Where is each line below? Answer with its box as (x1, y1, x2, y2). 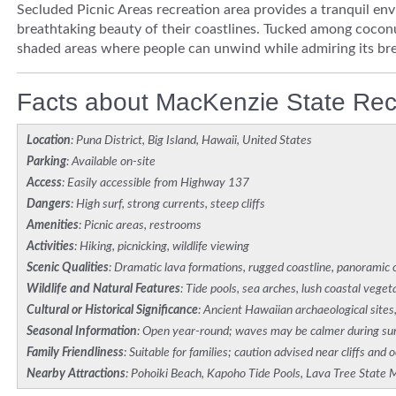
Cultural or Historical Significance (27, 304, 198, 317)
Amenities (27, 219, 79, 232)
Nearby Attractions (27, 368, 126, 381)
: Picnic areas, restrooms (79, 219, 202, 232)
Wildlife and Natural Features (27, 283, 180, 296)
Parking (27, 156, 66, 169)
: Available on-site (66, 156, 156, 169)
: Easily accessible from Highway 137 (62, 177, 249, 190)
